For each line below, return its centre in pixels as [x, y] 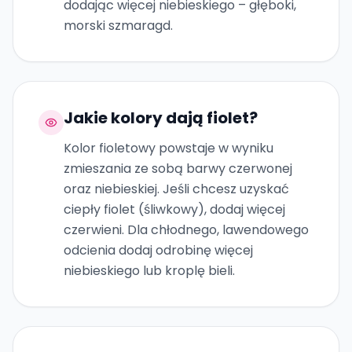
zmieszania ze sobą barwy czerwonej [178, 169]
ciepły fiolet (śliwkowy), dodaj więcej [174, 209]
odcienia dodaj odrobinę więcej [158, 250]
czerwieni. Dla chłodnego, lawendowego [186, 230]
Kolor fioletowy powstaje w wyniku [169, 148]
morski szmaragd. [118, 26]
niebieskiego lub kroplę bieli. [149, 271]
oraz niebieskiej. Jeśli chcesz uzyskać [176, 189]
